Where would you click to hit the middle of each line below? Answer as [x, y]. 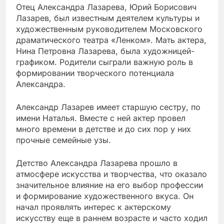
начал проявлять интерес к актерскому [93, 207]
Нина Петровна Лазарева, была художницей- [105, 51]
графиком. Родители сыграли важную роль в [104, 62]
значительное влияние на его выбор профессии [109, 185]
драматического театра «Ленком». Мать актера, [111, 40]
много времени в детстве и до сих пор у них [103, 129]
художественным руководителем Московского [109, 29]
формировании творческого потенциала [95, 73]
